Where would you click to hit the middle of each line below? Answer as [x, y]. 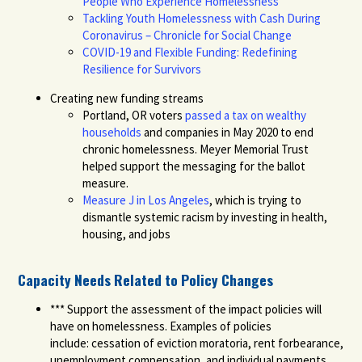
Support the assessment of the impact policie [183, 309]
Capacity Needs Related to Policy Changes [146, 279]
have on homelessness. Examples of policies [161, 326]
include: [71, 343]
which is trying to [259, 200]
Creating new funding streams [127, 98]
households [112, 132]
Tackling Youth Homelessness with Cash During [202, 18]
